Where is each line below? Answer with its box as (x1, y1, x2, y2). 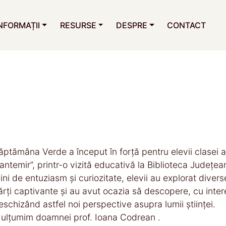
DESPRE (116, 20, 147, 30)
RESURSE (60, 20, 96, 30)
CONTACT (167, 20, 206, 30)
